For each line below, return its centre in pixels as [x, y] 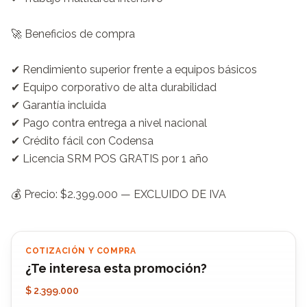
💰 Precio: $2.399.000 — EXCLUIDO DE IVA [119, 194]
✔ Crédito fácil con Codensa [82, 140]
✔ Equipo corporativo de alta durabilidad [114, 87]
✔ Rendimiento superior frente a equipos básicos [134, 69]
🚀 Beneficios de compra [73, 34]
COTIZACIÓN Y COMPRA [81, 250]
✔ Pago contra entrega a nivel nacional [109, 123]
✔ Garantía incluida [59, 105]
